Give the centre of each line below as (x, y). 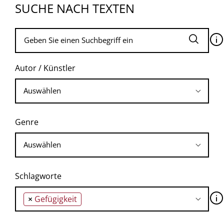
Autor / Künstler (45, 68)
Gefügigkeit (56, 199)
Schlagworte (38, 176)
